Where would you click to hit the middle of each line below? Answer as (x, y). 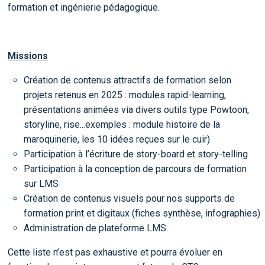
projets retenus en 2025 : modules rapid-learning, (125, 95)
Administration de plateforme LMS (95, 228)
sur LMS (41, 184)
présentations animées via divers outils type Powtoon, (136, 110)
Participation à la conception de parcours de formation (135, 169)
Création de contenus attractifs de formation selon (127, 80)
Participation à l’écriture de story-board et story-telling (136, 154)
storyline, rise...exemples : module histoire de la (122, 125)
